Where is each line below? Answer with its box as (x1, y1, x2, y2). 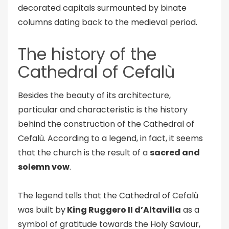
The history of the (18, 42, 156, 65)
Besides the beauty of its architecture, (18, 89, 171, 101)
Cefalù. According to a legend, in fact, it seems (18, 132, 203, 144)
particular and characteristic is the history (18, 104, 188, 116)
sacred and (150, 147, 200, 158)
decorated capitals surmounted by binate (18, 2, 187, 14)
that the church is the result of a (18, 147, 150, 158)
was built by (18, 204, 65, 216)
